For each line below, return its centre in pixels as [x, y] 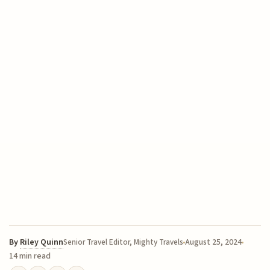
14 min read [30, 256]
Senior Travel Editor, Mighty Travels [124, 243]
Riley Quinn [42, 243]
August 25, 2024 [214, 243]
